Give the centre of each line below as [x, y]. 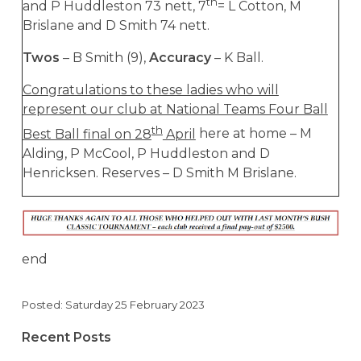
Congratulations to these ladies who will [150, 90]
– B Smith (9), [104, 58]
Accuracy [180, 58]
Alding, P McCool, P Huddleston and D [146, 153]
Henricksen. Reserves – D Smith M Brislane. [159, 172]
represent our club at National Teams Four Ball [175, 110]
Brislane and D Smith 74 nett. [116, 26]
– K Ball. [237, 58]
